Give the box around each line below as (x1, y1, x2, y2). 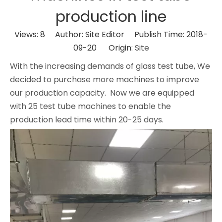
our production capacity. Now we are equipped (10, 87, 194, 99)
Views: (14, 28, 40, 40)
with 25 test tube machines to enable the (10, 100, 171, 112)
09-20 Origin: (73, 42, 135, 54)
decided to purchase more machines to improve (10, 73, 199, 85)
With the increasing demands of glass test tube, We (10, 60, 210, 72)
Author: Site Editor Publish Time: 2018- (45, 28, 208, 40)
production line (55, 6, 166, 27)
